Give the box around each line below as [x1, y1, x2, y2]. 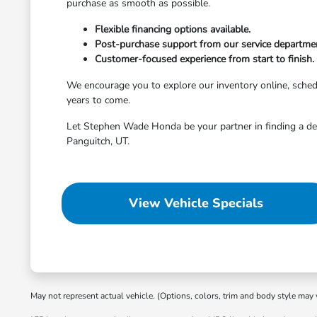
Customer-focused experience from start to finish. [95, 52, 315, 66]
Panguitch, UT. [67, 134, 130, 148]
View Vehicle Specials [128, 195, 263, 212]
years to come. [67, 93, 131, 107]
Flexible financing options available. [95, 23, 251, 36]
